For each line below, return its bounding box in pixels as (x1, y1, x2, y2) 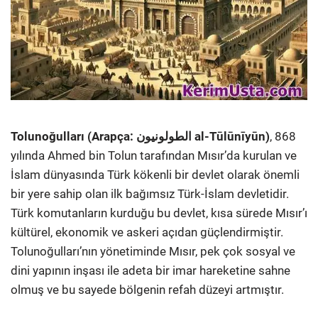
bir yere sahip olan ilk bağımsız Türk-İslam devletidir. (11, 186, 289, 201)
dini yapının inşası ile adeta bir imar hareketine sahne (11, 263, 290, 278)
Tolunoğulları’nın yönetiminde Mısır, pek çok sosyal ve (11, 243, 295, 258)
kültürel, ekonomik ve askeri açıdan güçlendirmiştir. (11, 224, 283, 239)
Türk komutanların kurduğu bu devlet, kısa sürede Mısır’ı (11, 205, 307, 220)
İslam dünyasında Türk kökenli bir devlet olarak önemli (11, 167, 300, 182)
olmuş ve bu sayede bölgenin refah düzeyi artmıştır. (11, 282, 284, 297)
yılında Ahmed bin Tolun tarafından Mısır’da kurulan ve (11, 148, 297, 163)
